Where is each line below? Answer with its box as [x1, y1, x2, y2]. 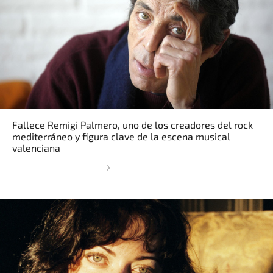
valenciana [12, 141, 60, 154]
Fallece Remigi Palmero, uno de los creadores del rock [12, 118, 253, 130]
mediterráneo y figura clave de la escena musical [12, 130, 230, 142]
